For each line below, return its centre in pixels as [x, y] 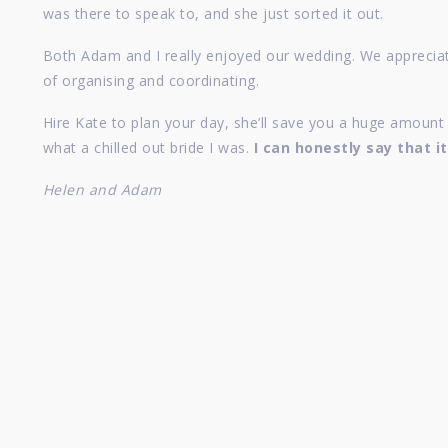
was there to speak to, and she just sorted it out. [213, 14]
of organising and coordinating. [151, 81]
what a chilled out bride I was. [148, 148]
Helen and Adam [102, 190]
